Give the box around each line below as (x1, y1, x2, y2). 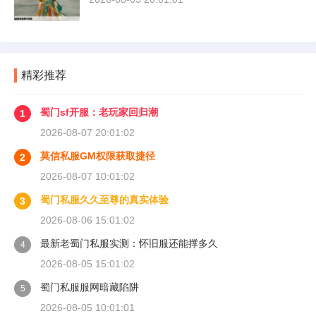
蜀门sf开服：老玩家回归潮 (40, 107, 158, 119)
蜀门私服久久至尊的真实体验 (40, 194, 169, 206)
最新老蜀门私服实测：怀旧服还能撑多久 (40, 238, 218, 250)
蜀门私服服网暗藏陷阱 (40, 281, 139, 293)
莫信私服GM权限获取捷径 (40, 150, 155, 162)
